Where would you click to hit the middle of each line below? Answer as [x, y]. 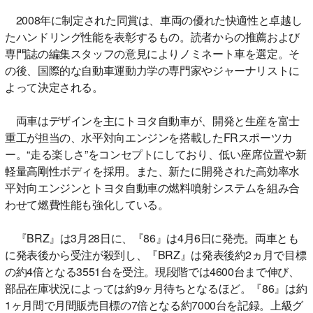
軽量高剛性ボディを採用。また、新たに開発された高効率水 [152, 170]
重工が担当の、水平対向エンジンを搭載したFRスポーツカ [149, 137]
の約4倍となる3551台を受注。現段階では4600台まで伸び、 [152, 271]
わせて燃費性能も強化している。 [87, 204]
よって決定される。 [54, 87]
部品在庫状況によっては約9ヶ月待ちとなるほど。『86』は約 [156, 288]
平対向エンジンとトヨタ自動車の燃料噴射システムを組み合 [152, 187]
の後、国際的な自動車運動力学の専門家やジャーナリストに [152, 70]
